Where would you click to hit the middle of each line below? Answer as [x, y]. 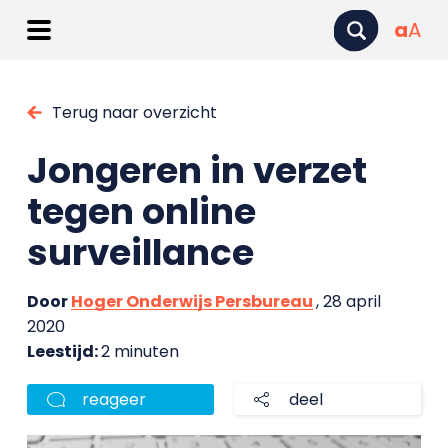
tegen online [141, 211]
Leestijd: [63, 351]
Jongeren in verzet [196, 170]
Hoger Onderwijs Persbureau [191, 301]
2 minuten [139, 351]
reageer [113, 399]
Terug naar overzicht [134, 112]
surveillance [140, 252]
